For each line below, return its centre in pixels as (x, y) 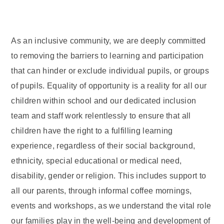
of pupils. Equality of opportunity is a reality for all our (109, 86)
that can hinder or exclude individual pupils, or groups (110, 71)
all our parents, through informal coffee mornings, (101, 191)
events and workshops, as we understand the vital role (111, 206)
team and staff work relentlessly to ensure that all (101, 116)
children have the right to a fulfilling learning (92, 131)
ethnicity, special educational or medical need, (96, 161)
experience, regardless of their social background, (103, 146)
